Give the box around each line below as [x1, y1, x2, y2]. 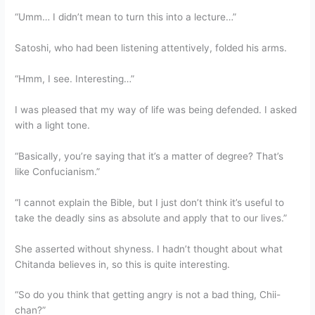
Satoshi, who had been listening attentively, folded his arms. [15, 42, 288, 54]
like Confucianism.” [15, 165, 101, 177]
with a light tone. [15, 119, 91, 131]
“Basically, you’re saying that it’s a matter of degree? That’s [15, 150, 284, 162]
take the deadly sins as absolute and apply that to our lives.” [15, 212, 288, 224]
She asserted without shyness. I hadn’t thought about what [15, 243, 283, 255]
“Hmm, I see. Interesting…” [15, 73, 135, 85]
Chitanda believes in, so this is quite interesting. [15, 258, 231, 270]
